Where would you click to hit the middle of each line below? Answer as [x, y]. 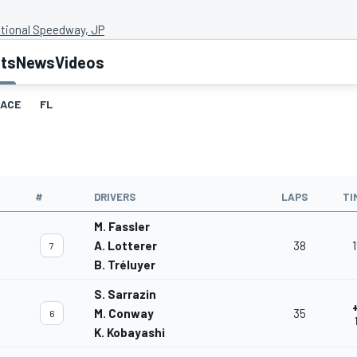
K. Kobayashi [129, 333]
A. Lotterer [126, 246]
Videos [80, 63]
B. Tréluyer [125, 265]
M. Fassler [122, 227]
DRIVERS [115, 197]
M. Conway [124, 314]
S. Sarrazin [125, 294]
